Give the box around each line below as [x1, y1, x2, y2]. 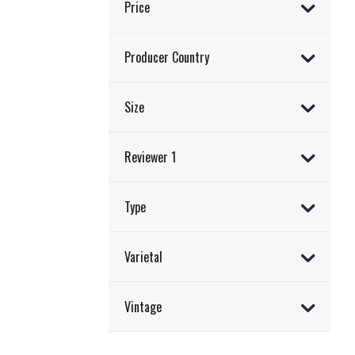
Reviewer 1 [124, 147, 176, 166]
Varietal [124, 246, 162, 266]
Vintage [124, 296, 162, 316]
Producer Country [124, 47, 209, 67]
